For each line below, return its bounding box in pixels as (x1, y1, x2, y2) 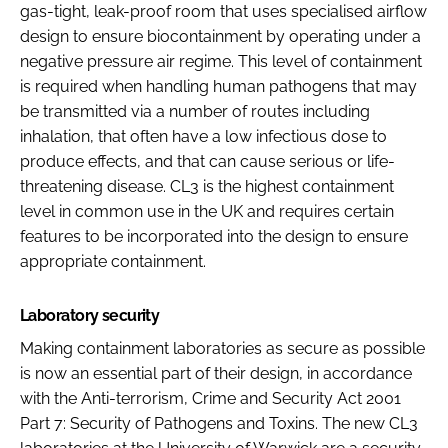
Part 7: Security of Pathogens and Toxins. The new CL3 (20, 413, 418, 433)
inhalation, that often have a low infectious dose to (20, 126, 387, 146)
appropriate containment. (20, 251, 210, 271)
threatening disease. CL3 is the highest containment (20, 176, 394, 196)
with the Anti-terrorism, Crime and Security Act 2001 (20, 388, 401, 408)
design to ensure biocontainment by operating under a (20, 26, 421, 46)
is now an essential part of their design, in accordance (20, 363, 412, 383)
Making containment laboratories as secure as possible (20, 338, 425, 358)
